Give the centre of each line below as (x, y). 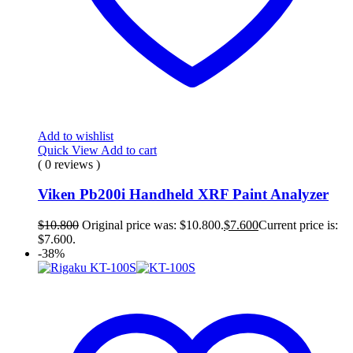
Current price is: (298, 225)
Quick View (69, 150)
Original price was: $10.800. (153, 225)
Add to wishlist (76, 136)
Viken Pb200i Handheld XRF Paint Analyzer (183, 195)
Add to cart (129, 150)
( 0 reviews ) (69, 164)
